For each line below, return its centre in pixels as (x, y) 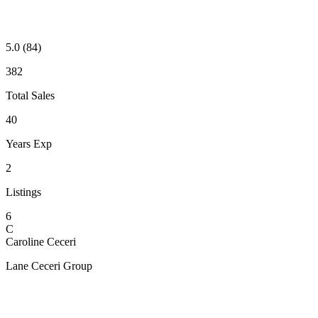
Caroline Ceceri (41, 241)
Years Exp (29, 143)
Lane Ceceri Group (49, 265)
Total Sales (30, 95)
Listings (23, 192)
